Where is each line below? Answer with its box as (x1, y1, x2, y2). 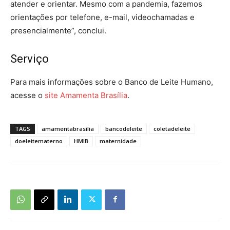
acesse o (10, 90, 45, 100)
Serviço (10, 52, 49, 65)
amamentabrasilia (42, 124, 94, 132)
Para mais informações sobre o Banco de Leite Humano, (10, 76, 213, 87)
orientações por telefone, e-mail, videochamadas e (10, 12, 195, 22)
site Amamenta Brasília (45, 90, 127, 100)
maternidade (100, 137, 137, 145)
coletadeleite (154, 124, 190, 132)
